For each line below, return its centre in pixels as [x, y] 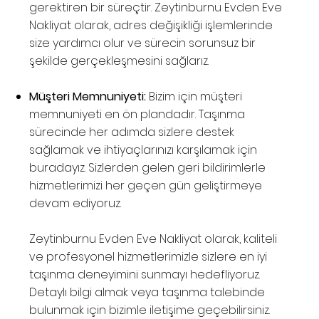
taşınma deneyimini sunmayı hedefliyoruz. [145, 275]
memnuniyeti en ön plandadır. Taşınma [137, 115]
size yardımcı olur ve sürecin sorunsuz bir [143, 43]
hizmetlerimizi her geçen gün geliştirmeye [146, 186]
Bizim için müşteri [196, 97]
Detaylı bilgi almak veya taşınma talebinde [147, 293]
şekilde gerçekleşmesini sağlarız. [119, 61]
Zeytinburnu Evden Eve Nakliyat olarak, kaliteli [153, 239]
